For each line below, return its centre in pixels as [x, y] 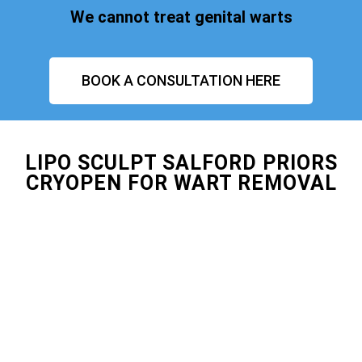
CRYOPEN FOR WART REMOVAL [181, 183]
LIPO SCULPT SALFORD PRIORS [181, 162]
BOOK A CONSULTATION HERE [181, 80]
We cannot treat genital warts [181, 17]
